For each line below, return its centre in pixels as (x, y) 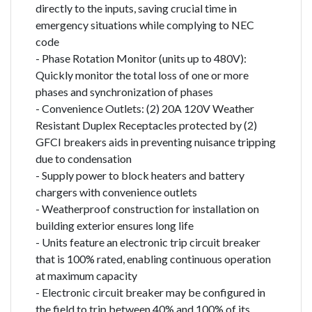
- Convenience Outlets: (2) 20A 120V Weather (145, 108)
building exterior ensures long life (115, 225)
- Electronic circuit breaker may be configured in (150, 292)
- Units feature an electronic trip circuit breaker (148, 242)
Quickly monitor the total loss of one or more (142, 75)
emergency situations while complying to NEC (145, 24)
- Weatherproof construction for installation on (147, 208)
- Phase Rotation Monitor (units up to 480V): (141, 58)
